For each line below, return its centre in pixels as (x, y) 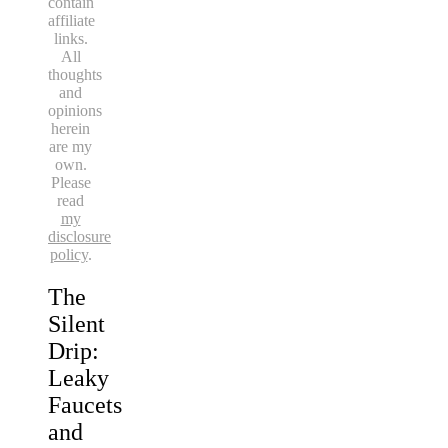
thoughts (75, 74)
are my (70, 146)
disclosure (79, 236)
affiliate (71, 20)
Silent (76, 323)
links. (70, 38)
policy (68, 254)
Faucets (85, 404)
